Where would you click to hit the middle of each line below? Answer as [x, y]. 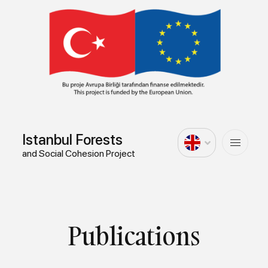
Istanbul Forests [73, 139]
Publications [134, 235]
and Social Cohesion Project [79, 153]
